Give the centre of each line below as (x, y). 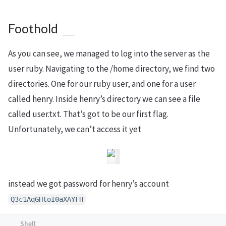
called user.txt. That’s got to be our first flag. (88, 114)
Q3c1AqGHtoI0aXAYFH (47, 199)
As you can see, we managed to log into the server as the (109, 53)
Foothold (33, 28)
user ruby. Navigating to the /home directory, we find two (111, 68)
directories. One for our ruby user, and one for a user (102, 83)
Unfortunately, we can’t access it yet (75, 129)
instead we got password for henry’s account (89, 183)
